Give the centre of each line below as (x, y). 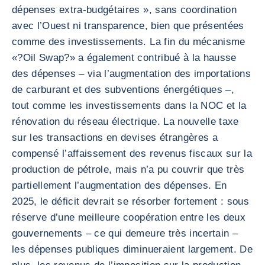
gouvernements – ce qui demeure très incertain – (125, 233)
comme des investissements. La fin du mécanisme (129, 42)
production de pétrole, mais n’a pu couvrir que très (128, 169)
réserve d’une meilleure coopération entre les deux (129, 217)
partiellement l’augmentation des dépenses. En (119, 185)
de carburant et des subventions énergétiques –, (123, 90)
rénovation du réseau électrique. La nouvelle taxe (125, 122)
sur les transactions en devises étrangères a (115, 138)
